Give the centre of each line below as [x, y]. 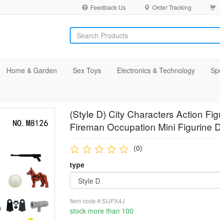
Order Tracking [172, 7]
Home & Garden [32, 70]
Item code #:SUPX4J [97, 201]
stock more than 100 [101, 211]
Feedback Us [108, 7]
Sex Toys [87, 70]
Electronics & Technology [156, 70]
